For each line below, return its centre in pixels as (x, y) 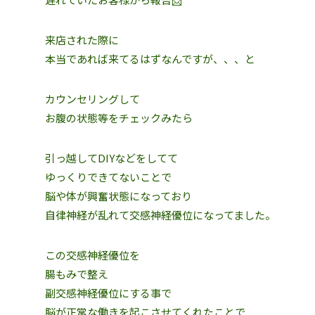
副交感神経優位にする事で (108, 293)
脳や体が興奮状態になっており (118, 196)
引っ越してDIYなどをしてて (111, 158)
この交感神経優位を (92, 255)
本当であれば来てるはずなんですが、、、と (150, 59)
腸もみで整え (77, 274)
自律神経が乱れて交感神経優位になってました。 (160, 215)
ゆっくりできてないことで (108, 177)
